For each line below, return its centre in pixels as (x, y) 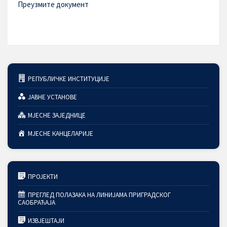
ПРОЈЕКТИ (43, 177)
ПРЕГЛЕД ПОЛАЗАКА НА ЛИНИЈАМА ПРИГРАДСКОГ (99, 195)
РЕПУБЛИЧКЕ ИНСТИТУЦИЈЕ (68, 79)
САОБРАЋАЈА (36, 202)
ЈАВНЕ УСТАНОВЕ (52, 97)
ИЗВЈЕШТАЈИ (46, 221)
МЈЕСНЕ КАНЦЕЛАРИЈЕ (60, 134)
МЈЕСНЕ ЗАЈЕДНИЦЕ (56, 115)
